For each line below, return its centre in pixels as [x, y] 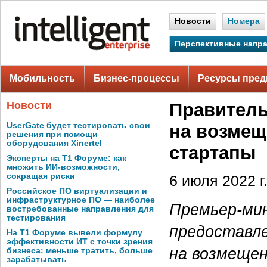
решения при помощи [52, 134]
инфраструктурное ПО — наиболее [81, 200]
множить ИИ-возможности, [63, 167]
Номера [244, 21]
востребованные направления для [80, 209]
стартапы [212, 153]
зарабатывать [37, 260]
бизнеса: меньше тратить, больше [80, 251]
